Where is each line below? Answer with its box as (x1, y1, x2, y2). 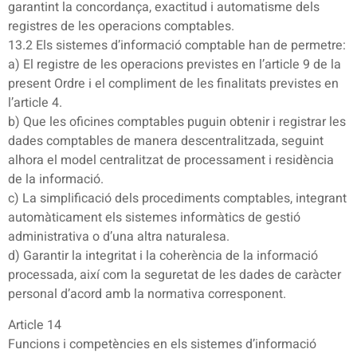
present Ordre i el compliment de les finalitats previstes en (8, 74, 339, 94)
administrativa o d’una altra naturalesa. (8, 227, 229, 247)
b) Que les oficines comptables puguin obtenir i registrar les (8, 112, 346, 132)
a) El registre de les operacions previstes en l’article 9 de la (8, 55, 341, 75)
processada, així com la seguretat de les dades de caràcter (8, 265, 341, 285)
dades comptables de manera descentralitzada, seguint (8, 131, 324, 151)
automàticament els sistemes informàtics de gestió (8, 208, 300, 228)
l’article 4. (8, 93, 62, 113)
